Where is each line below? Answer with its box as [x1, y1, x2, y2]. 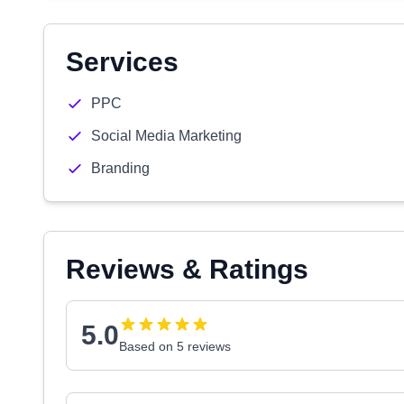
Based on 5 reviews [119, 339, 231, 353]
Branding [91, 161, 150, 176]
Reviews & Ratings [66, 254, 308, 284]
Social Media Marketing [91, 128, 242, 143]
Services [66, 47, 179, 77]
